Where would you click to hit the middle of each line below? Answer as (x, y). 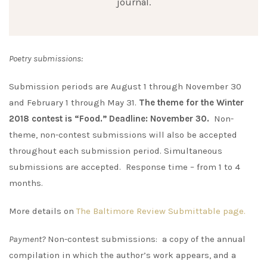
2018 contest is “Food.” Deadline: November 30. (109, 118)
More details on (43, 211)
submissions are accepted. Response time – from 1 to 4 (125, 167)
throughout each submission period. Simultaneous (116, 150)
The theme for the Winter (191, 102)
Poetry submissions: (46, 58)
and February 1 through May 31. (74, 102)
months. (26, 183)
